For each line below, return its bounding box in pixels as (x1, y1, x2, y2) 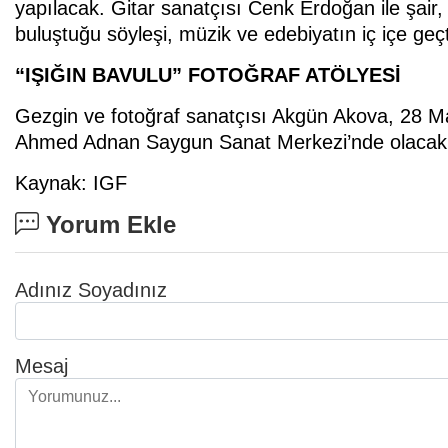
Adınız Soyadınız (15, 278, 167, 301)
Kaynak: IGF (15, 171, 127, 194)
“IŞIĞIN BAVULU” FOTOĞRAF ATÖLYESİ (15, 63, 401, 86)
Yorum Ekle (39, 210, 176, 238)
